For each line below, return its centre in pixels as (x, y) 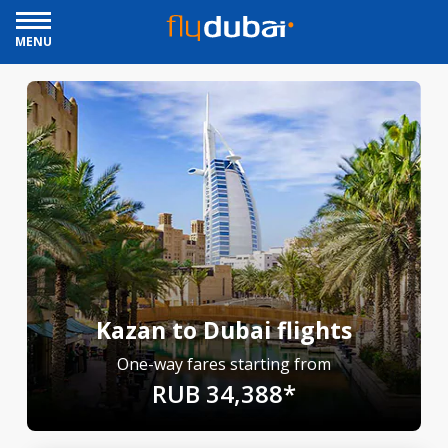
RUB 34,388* (223, 393)
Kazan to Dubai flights (223, 330)
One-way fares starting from (223, 364)
